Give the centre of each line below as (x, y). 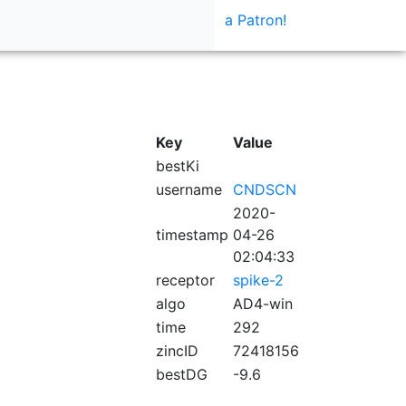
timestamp (192, 235)
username (189, 189)
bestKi (178, 166)
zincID (177, 351)
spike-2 (258, 280)
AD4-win (263, 304)
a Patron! (256, 20)
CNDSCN (265, 189)
